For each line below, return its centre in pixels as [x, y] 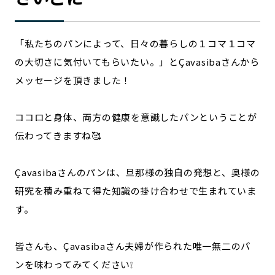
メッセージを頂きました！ [73, 80]
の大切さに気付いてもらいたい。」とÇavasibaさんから [137, 61]
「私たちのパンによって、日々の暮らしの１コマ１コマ [135, 43]
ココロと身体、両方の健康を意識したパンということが [136, 117]
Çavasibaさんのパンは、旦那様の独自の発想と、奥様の [137, 172]
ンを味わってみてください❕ [74, 264]
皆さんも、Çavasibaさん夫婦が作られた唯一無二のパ [133, 246]
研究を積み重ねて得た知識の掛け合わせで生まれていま [136, 190]
